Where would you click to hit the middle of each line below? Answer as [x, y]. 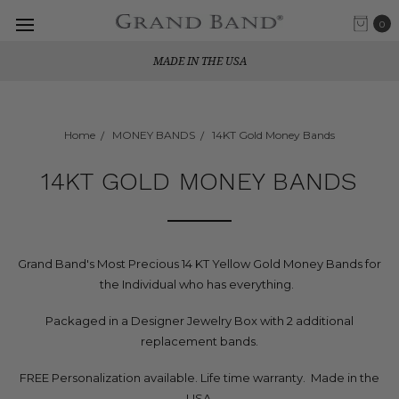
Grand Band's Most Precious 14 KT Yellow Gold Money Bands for [199, 264]
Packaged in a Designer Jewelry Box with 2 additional [199, 321]
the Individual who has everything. [199, 284]
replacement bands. [199, 341]
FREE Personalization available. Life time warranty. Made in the [199, 378]
